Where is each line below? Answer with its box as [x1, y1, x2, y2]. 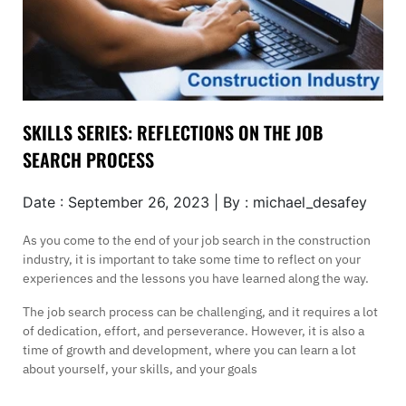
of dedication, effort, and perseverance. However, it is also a [23, 322, 364, 339]
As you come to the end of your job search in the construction [23, 231, 371, 248]
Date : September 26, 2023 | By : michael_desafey [23, 192, 367, 211]
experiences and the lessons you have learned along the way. [23, 269, 369, 286]
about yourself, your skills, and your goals [23, 360, 257, 377]
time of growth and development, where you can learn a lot [23, 341, 356, 358]
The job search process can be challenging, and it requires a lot [23, 303, 378, 320]
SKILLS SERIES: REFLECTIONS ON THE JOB [23, 118, 323, 146]
